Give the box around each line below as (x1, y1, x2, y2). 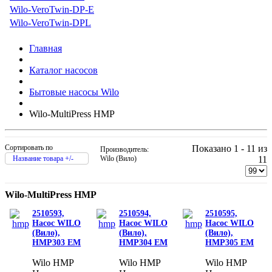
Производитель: (100, 144, 149, 154)
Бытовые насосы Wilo (29, 86, 119, 97)
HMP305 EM (205, 237, 254, 247)
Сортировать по (5, 143, 53, 152)
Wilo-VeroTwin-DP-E (10, 4, 94, 15)
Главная (29, 42, 62, 53)
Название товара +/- (13, 154, 73, 163)
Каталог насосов (29, 64, 98, 75)
